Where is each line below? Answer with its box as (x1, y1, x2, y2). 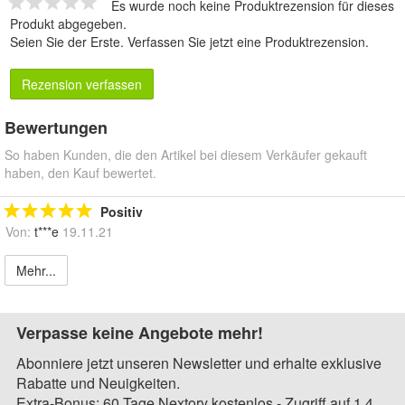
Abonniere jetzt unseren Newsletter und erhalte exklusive (16, 353, 381, 374)
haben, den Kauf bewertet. (5, 164, 156, 183)
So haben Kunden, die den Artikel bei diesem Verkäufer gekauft (5, 146, 367, 165)
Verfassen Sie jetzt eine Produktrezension (127, 33, 365, 52)
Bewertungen (5, 116, 108, 140)
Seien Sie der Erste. (10, 33, 127, 52)
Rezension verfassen (22, 75, 142, 94)
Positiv (100, 202, 143, 221)
